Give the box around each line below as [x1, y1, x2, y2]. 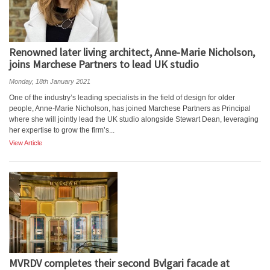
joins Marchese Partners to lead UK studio [9, 57, 199, 71]
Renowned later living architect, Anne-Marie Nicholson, [9, 45, 255, 59]
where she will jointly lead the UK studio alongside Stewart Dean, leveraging [9, 115, 259, 124]
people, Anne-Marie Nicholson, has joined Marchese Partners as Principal [9, 104, 251, 113]
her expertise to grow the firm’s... [9, 126, 115, 134]
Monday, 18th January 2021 [9, 78, 90, 85]
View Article [9, 139, 42, 146]
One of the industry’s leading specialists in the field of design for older [9, 93, 235, 102]
